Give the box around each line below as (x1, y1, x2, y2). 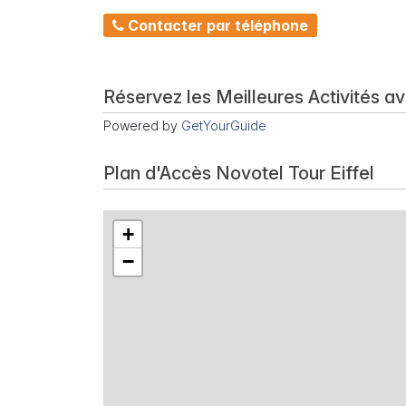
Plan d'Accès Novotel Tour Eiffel (103, 162, 374, 185)
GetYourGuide (181, 118, 266, 134)
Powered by (103, 118, 181, 134)
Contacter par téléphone (124, 16, 308, 35)
